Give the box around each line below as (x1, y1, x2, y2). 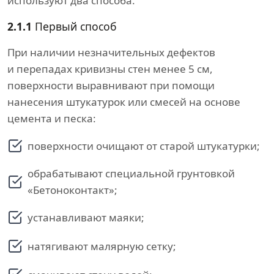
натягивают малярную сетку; (28, 239, 176, 253)
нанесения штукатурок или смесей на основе (7, 95, 240, 109)
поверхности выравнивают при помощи (7, 78, 215, 92)
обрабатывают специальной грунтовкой (28, 166, 235, 180)
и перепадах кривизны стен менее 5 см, (7, 62, 213, 76)
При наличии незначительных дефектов (7, 45, 215, 59)
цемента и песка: (7, 111, 96, 125)
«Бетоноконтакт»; (28, 183, 117, 197)
